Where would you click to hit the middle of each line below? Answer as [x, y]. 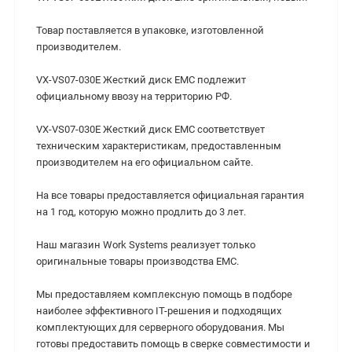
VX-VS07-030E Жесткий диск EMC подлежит [141, 80]
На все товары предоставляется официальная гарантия [170, 196]
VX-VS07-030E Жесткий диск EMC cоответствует [150, 130]
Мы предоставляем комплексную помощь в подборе [164, 295]
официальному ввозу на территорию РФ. [134, 97]
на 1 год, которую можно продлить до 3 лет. [141, 212]
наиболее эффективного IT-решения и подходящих [159, 311]
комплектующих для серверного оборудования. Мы [160, 328]
